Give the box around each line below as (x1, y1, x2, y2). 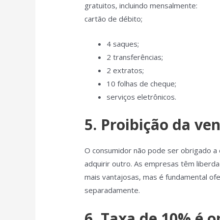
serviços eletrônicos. (107, 92, 177, 102)
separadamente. (84, 185, 140, 195)
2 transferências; (107, 52, 164, 62)
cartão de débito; (84, 14, 143, 24)
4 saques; (107, 39, 139, 49)
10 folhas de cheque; (107, 79, 177, 89)
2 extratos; (107, 65, 144, 76)
